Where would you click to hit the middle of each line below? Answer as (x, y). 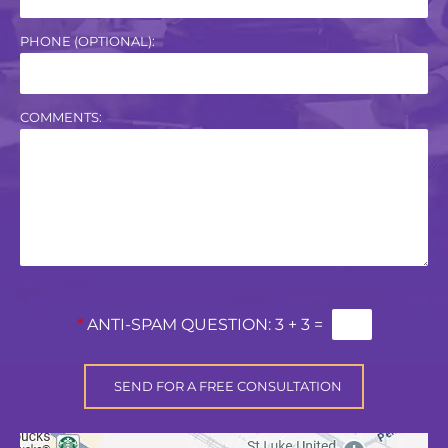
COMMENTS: (61, 117)
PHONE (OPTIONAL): (87, 41)
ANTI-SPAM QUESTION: (178, 324)
